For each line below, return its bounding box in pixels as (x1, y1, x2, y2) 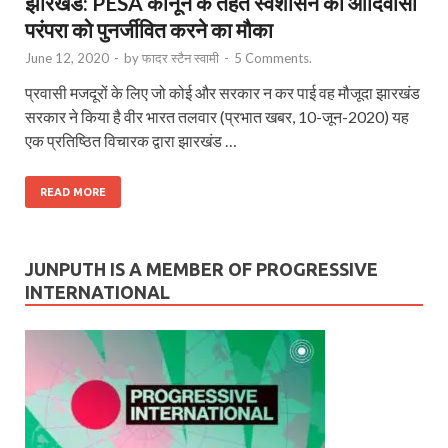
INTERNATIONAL (25, 282, 170, 303)
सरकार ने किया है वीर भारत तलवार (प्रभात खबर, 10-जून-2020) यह (25, 107, 409, 127)
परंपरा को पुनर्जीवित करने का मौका (25, 17, 273, 43)
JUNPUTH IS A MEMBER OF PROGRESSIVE (25, 259, 378, 280)
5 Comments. (234, 50, 312, 67)
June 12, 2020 (25, 50, 109, 67)
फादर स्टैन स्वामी (142, 50, 219, 67)
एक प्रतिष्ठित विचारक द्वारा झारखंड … (25, 131, 237, 151)
